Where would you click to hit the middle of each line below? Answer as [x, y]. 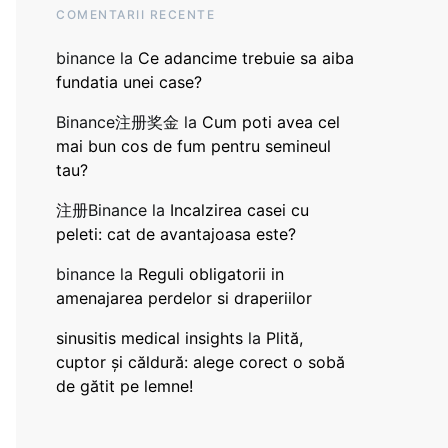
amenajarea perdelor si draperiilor [184, 298]
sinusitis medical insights [149, 338]
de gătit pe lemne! [124, 386]
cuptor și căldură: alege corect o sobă [200, 362]
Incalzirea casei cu [239, 210]
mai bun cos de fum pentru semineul [193, 146]
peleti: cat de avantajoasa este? [176, 234]
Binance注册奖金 [117, 122]
